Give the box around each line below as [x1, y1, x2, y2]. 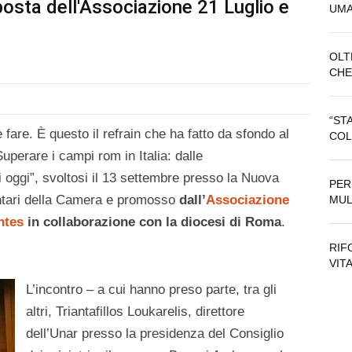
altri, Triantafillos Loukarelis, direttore [26, 304, 244, 320]
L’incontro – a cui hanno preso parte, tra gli [26, 282, 277, 298]
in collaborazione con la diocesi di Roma [24, 214, 281, 230]
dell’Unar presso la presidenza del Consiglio [26, 326, 284, 342]
